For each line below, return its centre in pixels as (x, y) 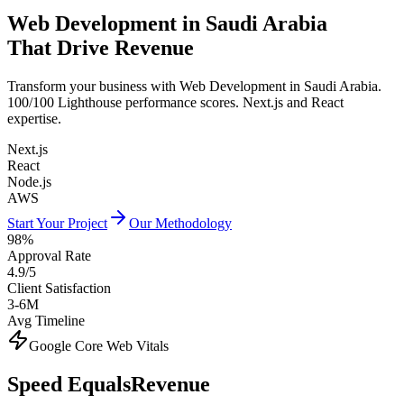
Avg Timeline (46, 320)
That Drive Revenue (101, 47)
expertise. (34, 118)
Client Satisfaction (59, 288)
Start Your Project (57, 223)
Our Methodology (180, 223)
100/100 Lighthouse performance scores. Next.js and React (175, 102)
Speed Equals (69, 384)
